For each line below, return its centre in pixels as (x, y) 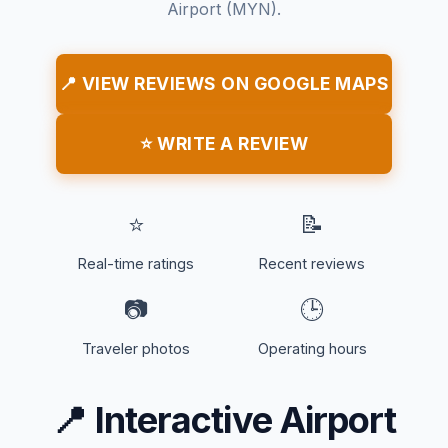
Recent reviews (312, 264)
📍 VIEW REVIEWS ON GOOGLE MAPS (224, 84)
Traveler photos (136, 349)
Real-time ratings (136, 264)
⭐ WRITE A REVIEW (224, 144)
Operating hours (312, 349)
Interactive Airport (241, 420)
